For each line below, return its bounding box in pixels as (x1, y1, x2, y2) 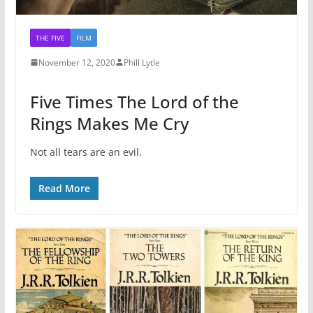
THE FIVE (35, 32, 65, 43)
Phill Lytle (123, 56, 160, 68)
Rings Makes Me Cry (29, 111, 189, 135)
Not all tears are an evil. (29, 145, 142, 159)
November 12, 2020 (38, 56, 115, 68)
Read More (38, 181, 90, 195)
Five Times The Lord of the (29, 89, 239, 113)
